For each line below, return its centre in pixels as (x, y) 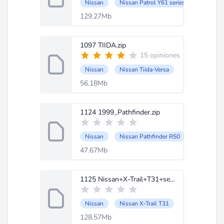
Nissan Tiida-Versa (144, 69)
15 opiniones (160, 55)
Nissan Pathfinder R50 (150, 136)
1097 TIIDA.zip (103, 45)
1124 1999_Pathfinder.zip (120, 112)
